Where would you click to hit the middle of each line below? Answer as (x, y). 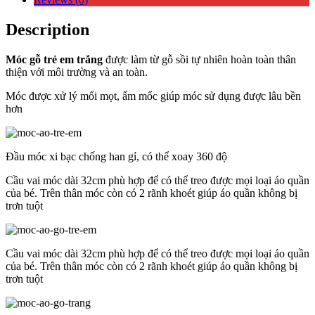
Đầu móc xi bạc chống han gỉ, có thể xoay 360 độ (116, 156)
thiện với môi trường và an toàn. (77, 72)
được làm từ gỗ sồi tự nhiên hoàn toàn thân (199, 59)
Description (47, 29)
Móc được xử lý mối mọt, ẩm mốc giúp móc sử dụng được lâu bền (153, 96)
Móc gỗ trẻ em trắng (54, 59)
